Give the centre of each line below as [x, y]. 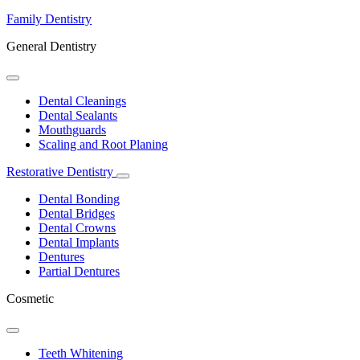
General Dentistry [51, 47]
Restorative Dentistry [61, 172]
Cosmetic [30, 299]
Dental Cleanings [82, 101]
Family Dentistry [49, 19]
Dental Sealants [78, 116]
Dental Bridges [77, 214]
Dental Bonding [79, 199]
